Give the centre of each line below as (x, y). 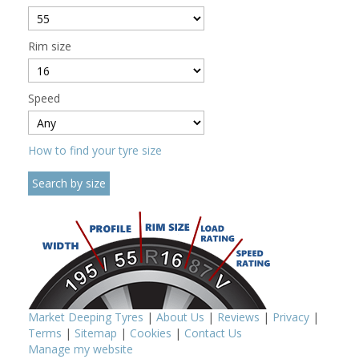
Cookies (151, 333)
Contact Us (213, 333)
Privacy (291, 317)
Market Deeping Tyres (86, 317)
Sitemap (96, 333)
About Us (180, 317)
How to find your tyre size (95, 151)
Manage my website (81, 349)
